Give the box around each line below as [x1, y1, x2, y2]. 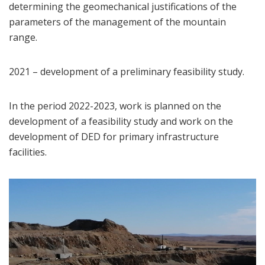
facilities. [9, 146, 47, 159]
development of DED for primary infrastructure [9, 130, 219, 144]
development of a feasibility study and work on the [9, 115, 233, 128]
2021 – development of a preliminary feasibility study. [9, 65, 244, 79]
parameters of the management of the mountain [9, 15, 226, 29]
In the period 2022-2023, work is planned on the [9, 99, 221, 113]
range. [9, 31, 37, 44]
